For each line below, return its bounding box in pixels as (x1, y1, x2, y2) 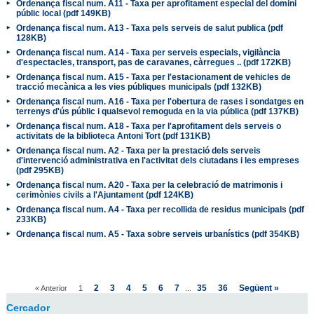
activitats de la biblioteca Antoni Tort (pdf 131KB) (15, 130, 210, 140)
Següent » (238, 282, 279, 292)
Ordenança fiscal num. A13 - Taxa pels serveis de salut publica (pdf (15, 22, 283, 32)
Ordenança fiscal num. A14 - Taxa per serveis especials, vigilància (15, 47, 280, 57)
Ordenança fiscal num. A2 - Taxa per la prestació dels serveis (15, 145, 261, 155)
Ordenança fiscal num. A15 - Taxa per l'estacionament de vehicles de (15, 71, 291, 81)
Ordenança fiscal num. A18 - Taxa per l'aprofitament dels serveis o (15, 121, 281, 130)
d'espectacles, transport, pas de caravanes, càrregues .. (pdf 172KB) (15, 57, 291, 67)
